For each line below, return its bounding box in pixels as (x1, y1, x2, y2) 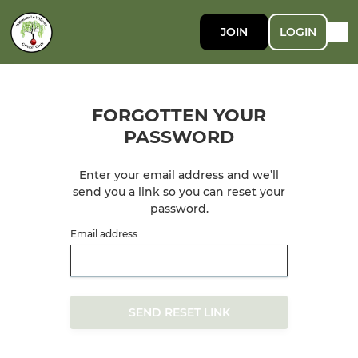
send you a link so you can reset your (73, 185, 285, 199)
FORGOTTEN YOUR (92, 105, 266, 126)
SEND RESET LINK (128, 305, 230, 320)
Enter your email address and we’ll (79, 168, 279, 182)
